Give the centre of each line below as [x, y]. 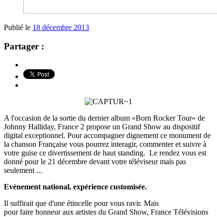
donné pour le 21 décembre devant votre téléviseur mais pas [95, 162]
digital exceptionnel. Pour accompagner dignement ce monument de [107, 136]
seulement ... [23, 170]
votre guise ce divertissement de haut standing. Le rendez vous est [105, 153]
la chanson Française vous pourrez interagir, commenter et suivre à [105, 144]
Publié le [18, 27]
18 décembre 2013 [61, 27]
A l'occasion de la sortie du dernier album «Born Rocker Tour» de [104, 118]
